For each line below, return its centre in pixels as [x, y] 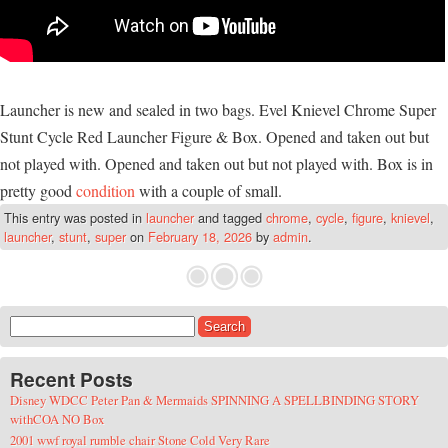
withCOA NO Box [57, 419]
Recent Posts [71, 379]
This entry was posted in [75, 218]
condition [105, 191]
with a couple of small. [208, 191]
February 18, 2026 [200, 237]
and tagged [230, 218]
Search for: [37, 325]
